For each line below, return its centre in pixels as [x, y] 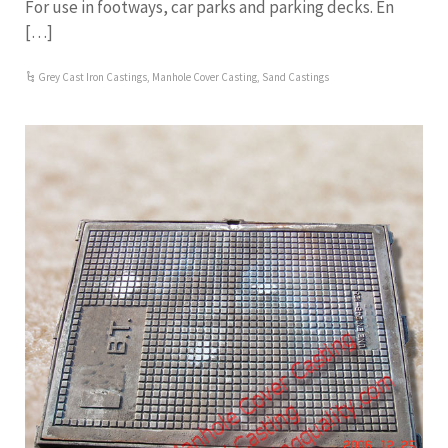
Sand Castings [296, 77]
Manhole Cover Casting [205, 77]
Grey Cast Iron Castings [93, 77]
